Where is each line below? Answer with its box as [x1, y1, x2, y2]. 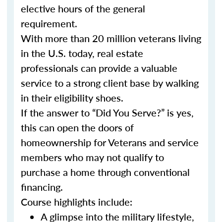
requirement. [21, 16, 77, 30]
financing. [21, 180, 63, 194]
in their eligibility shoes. [21, 91, 123, 105]
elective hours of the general [21, 1, 145, 15]
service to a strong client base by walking [21, 76, 199, 90]
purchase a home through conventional [21, 165, 190, 179]
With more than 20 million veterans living [21, 31, 201, 45]
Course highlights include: [21, 195, 132, 209]
